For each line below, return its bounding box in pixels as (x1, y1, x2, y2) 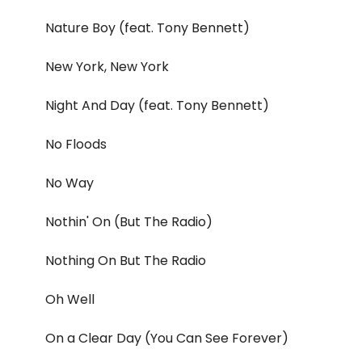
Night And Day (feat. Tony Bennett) (45, 96, 269, 116)
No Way (45, 174, 94, 193)
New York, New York (45, 57, 169, 77)
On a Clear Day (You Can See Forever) (45, 329, 288, 348)
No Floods (45, 135, 107, 154)
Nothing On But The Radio (45, 251, 206, 271)
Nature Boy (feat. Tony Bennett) (45, 19, 250, 38)
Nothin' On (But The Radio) (45, 213, 213, 232)
